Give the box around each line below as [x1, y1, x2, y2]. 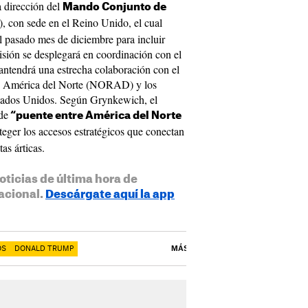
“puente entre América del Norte [8, 111, 181, 121]
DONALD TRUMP [14, 245, 74, 252]
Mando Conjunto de [63, 2, 166, 12]
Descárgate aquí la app [45, 189, 175, 200]
